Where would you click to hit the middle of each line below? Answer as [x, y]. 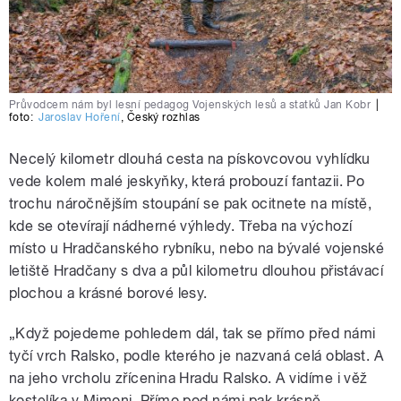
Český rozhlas [163, 117]
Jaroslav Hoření [80, 117]
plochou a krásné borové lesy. [108, 293]
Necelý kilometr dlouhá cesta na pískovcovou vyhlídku [190, 158]
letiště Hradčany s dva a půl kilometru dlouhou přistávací [196, 270]
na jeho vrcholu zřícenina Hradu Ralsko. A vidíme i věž [188, 378]
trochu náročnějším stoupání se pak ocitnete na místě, [191, 203]
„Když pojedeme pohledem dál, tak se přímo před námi [192, 333]
